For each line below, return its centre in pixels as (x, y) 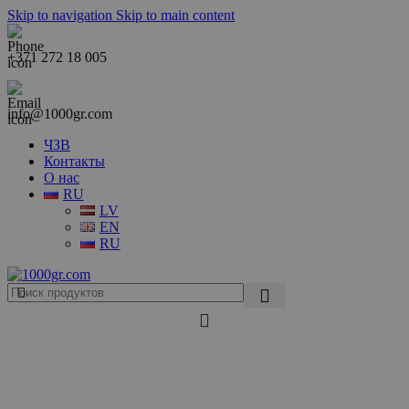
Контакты (74, 161)
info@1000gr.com (60, 114)
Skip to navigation (62, 15)
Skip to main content (175, 15)
